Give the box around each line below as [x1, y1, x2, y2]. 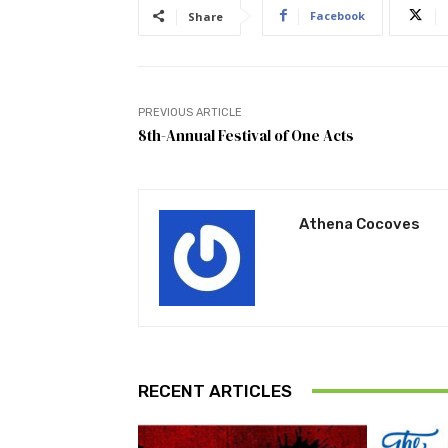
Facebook [310, 7, 365, 23]
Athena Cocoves [299, 214, 420, 233]
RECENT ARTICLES [138, 380, 292, 401]
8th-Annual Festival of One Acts [138, 124, 354, 146]
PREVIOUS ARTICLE [138, 105, 242, 119]
